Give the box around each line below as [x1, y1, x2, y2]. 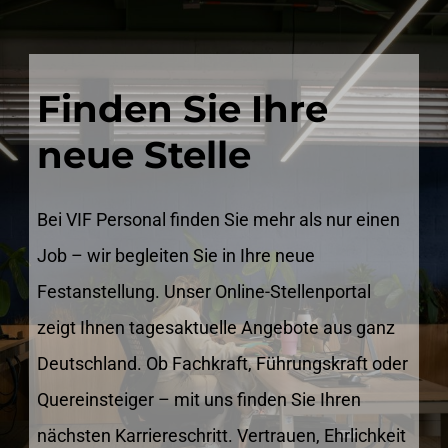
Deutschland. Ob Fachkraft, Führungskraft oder [37, 352, 409, 374]
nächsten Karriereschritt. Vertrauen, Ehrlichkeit [37, 424, 407, 446]
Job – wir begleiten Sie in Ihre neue [37, 244, 316, 266]
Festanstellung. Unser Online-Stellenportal [37, 280, 372, 302]
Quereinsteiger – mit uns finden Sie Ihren [37, 388, 362, 410]
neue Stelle [37, 131, 252, 177]
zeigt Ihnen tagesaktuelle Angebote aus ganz [37, 316, 396, 338]
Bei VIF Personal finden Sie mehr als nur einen [37, 208, 401, 230]
